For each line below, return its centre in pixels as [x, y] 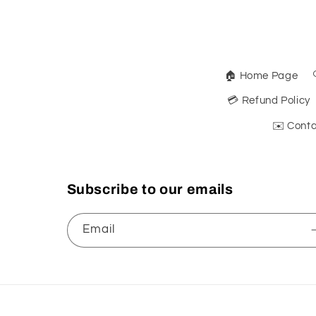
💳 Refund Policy [269, 101]
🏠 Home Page [261, 75]
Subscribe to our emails [150, 189]
